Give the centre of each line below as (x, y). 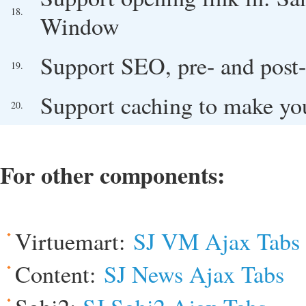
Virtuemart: (74, 241)
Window (80, 26)
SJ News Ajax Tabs (194, 274)
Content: (59, 274)
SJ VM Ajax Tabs (217, 241)
